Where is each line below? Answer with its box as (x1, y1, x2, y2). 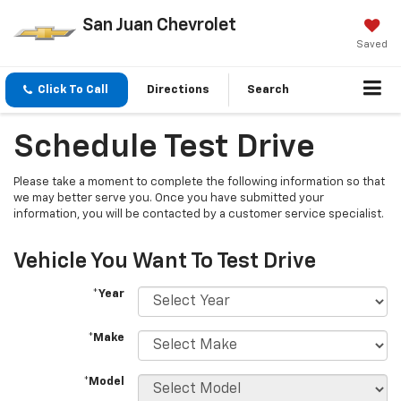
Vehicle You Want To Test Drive (13, 251, 316, 273)
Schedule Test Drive (13, 132, 315, 165)
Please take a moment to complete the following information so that (13, 176, 385, 189)
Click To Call (38, 84, 108, 97)
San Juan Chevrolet (81, 15, 236, 34)
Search (247, 84, 289, 97)
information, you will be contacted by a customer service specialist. (13, 209, 384, 221)
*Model (83, 376, 125, 388)
